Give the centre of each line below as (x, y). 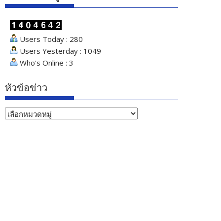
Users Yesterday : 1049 (59, 51)
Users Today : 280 (50, 39)
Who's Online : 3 (46, 63)
